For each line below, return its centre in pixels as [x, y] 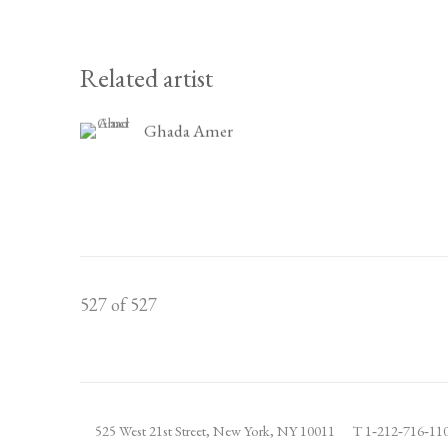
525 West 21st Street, [154, 431]
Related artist [146, 77]
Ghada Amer [188, 130]
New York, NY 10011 [274, 431]
